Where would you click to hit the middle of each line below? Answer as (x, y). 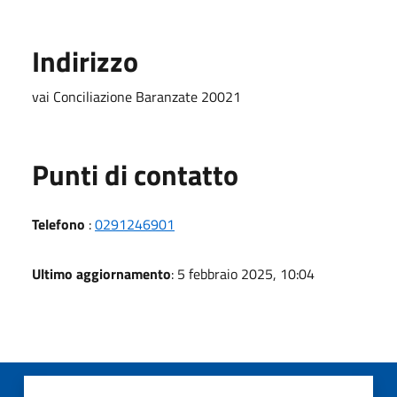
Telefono (58, 224)
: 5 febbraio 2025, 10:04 (243, 273)
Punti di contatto (135, 174)
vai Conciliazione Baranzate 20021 (136, 96)
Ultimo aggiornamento (101, 273)
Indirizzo (85, 61)
